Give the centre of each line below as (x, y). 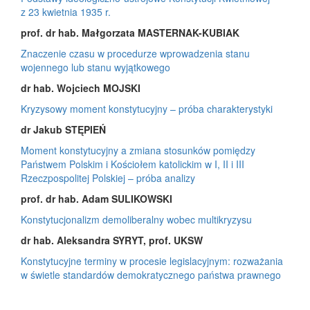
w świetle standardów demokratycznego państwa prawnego (151, 274)
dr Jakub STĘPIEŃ (63, 129)
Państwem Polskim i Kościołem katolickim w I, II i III (133, 164)
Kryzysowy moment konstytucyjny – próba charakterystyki (147, 108)
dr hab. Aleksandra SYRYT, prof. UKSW (112, 240)
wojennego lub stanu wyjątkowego (95, 67)
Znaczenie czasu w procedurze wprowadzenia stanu (135, 53)
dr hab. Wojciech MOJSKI (81, 88)
